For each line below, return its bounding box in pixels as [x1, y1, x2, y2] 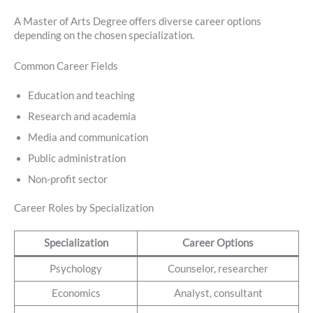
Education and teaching [28, 89, 135, 101]
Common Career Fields [14, 59, 118, 72]
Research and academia [28, 110, 136, 122]
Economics [51, 287, 101, 300]
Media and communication [28, 131, 148, 143]
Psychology [50, 263, 102, 275]
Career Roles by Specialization [14, 202, 154, 214]
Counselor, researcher [168, 263, 268, 275]
